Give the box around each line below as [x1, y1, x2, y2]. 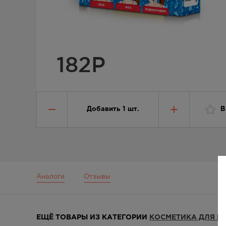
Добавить [87, 106, 120, 112]
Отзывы [84, 174, 110, 180]
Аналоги [36, 174, 65, 180]
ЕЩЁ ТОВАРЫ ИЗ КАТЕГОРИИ [36, 214, 149, 220]
